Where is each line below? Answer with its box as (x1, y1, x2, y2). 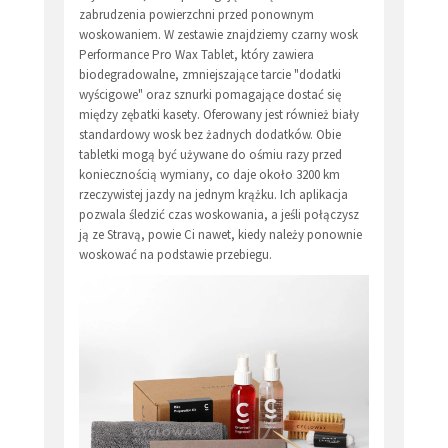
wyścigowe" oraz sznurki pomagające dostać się (79, 85, 341, 103)
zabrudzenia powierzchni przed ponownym (79, 5, 314, 23)
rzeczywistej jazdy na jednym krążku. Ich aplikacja (79, 185, 348, 203)
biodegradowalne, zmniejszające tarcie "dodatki (79, 65, 341, 83)
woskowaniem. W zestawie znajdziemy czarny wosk (79, 25, 358, 43)
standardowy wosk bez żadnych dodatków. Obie (79, 125, 341, 143)
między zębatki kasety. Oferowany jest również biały (79, 105, 359, 123)
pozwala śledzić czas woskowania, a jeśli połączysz (79, 205, 359, 223)
